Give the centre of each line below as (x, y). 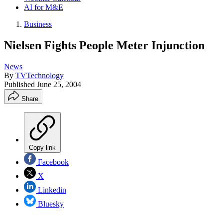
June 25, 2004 (59, 84)
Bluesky (50, 204)
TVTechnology (40, 75)
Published (20, 84)
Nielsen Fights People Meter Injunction (104, 45)
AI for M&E (44, 7)
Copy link (42, 147)
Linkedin (51, 190)
